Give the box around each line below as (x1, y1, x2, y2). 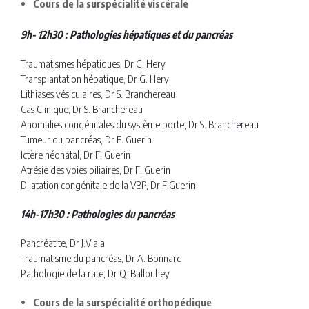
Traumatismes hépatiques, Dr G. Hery (21, 57, 166, 70)
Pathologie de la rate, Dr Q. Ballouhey (21, 266, 170, 279)
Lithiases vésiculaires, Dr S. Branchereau (21, 87, 175, 100)
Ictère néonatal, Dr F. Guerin (21, 148, 130, 161)
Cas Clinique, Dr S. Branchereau (21, 102, 143, 115)
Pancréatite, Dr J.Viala (21, 236, 105, 249)
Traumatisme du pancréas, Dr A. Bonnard (21, 251, 182, 264)
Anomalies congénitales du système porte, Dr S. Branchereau (21, 117, 259, 130)
